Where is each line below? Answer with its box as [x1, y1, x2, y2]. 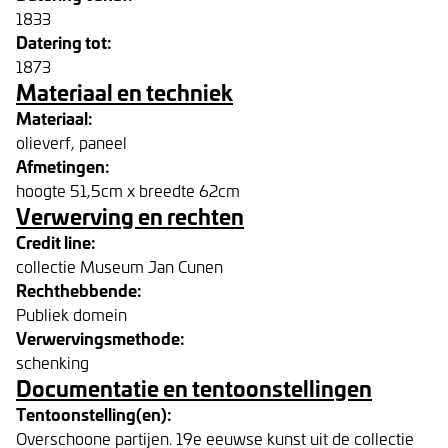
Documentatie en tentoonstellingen [16, 372, 372, 403]
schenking [16, 351, 89, 373]
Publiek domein [16, 303, 127, 325]
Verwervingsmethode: [16, 326, 185, 349]
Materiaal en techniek [16, 76, 233, 107]
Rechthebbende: [16, 278, 142, 301]
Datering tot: [16, 30, 112, 53]
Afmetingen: [16, 154, 110, 177]
